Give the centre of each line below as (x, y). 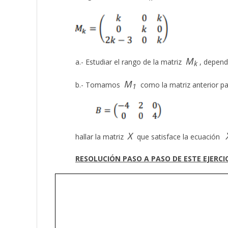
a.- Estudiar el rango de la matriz (131, 62)
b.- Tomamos (100, 84)
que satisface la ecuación (179, 137)
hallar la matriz (102, 137)
